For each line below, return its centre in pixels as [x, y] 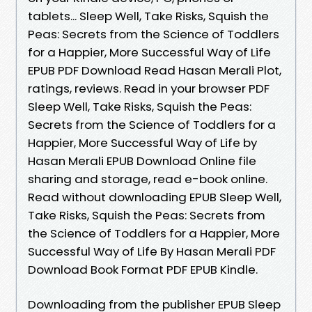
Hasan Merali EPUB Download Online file [142, 161]
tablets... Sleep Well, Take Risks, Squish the [148, 16]
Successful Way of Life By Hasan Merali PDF [152, 251]
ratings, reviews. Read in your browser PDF [149, 88]
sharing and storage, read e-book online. [148, 179]
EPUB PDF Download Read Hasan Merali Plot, [155, 70]
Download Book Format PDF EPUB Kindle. [143, 269]
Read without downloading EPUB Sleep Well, [155, 197]
